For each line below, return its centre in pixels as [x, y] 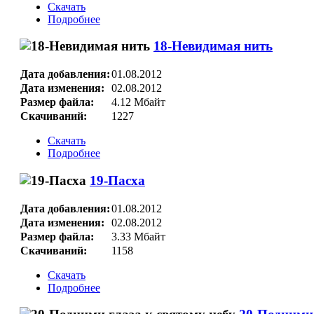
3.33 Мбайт [138, 236]
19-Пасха [117, 180]
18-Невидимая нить [213, 46]
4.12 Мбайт [138, 102]
